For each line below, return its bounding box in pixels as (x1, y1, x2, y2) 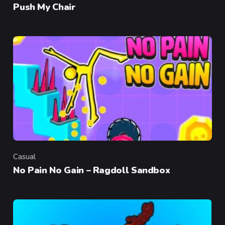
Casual (13, 152, 36, 162)
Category (13, 157, 45, 167)
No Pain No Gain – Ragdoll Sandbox (13, 164, 170, 177)
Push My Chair (13, 1, 76, 14)
